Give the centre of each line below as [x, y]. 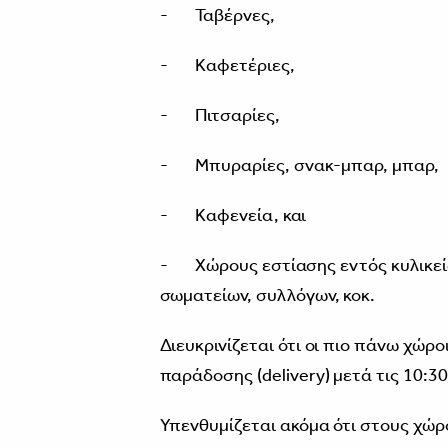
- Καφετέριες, [227, 64]
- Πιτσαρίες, [219, 114]
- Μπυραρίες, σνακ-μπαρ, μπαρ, [299, 164]
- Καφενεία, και [233, 214]
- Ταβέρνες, [217, 14]
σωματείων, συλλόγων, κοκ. [267, 294]
